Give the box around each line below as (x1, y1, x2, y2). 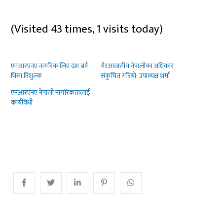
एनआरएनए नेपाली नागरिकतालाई (11, 86, 91, 98)
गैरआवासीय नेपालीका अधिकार (100, 60, 174, 72)
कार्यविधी (11, 96, 33, 108)
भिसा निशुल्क (11, 70, 42, 81)
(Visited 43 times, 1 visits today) (11, 19, 163, 38)
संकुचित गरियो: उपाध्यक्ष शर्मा (100, 70, 170, 81)
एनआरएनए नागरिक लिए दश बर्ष (11, 60, 88, 72)
